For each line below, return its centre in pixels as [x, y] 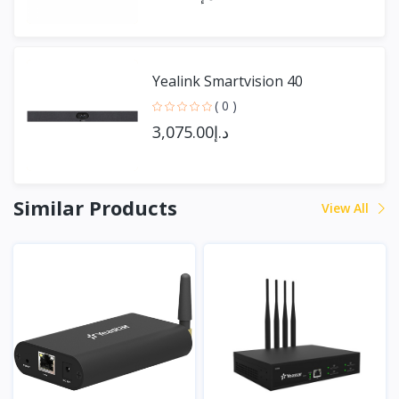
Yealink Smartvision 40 [228, 81]
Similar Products [95, 207]
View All [347, 208]
